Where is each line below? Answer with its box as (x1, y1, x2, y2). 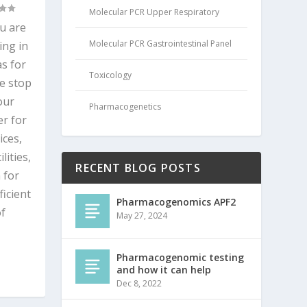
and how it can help (116, 263, 212, 277)
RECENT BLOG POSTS (75, 160, 201, 176)
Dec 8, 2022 (116, 278, 162, 290)
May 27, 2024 (116, 210, 168, 222)
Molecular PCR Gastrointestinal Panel (89, 38, 232, 50)
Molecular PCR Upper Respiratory (89, 6, 220, 19)
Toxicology (89, 69, 132, 82)
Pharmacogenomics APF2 (116, 195, 236, 209)
